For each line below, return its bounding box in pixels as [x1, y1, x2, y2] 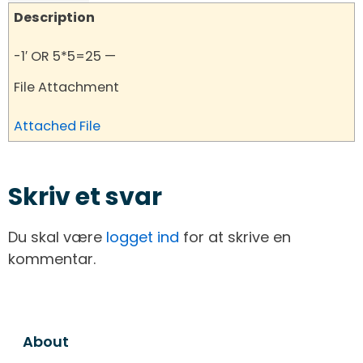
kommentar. [8, 249, 96, 269]
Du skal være [8, 227, 106, 247]
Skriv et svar [8, 180, 162, 214]
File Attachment [14, 78, 119, 97]
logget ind [106, 227, 179, 247]
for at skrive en [179, 227, 291, 247]
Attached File [14, 117, 100, 136]
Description [14, 8, 95, 27]
